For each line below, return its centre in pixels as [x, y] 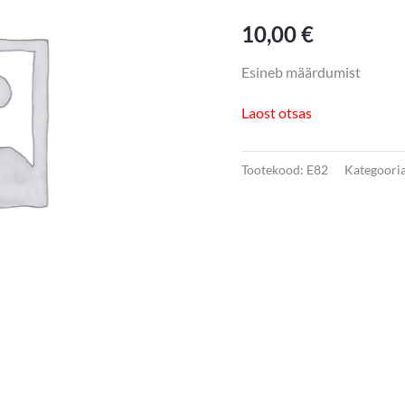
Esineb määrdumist [301, 71]
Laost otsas [276, 112]
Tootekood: [273, 170]
